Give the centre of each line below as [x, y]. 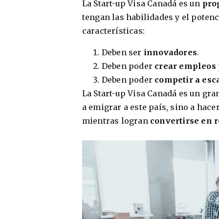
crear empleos [185, 66]
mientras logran [116, 120]
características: [113, 31]
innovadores [170, 52]
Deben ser [122, 52]
